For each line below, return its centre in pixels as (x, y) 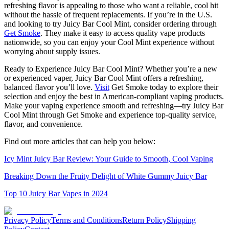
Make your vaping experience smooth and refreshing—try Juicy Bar (114, 106)
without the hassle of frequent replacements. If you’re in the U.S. (108, 15)
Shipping (181, 220)
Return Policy (144, 220)
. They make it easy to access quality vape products (123, 33)
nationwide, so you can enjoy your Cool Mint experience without (109, 42)
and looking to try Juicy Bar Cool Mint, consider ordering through (110, 24)
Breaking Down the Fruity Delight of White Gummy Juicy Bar (106, 176)
